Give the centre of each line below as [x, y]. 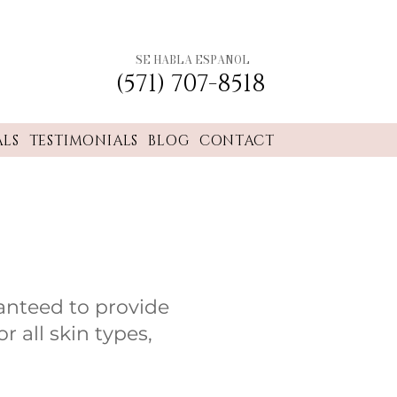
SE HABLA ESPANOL [192, 60]
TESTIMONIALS [84, 141]
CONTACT [237, 141]
